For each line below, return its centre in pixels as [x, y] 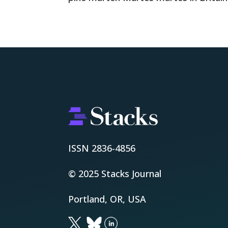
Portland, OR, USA [107, 199]
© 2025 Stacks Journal [115, 174]
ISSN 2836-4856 [102, 148]
